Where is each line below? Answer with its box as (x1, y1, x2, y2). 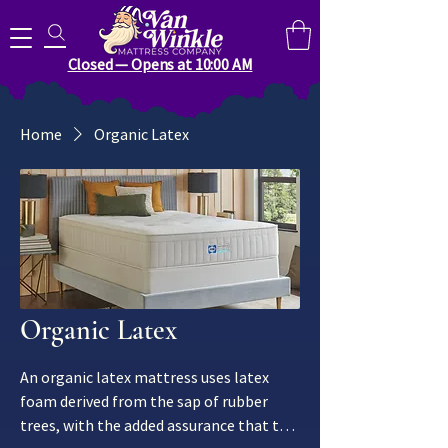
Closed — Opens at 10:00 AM (67, 54, 253, 74)
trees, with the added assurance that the (20, 414, 296, 435)
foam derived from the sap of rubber (20, 390, 268, 411)
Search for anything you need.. (71, 23, 254, 42)
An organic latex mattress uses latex (20, 366, 269, 387)
